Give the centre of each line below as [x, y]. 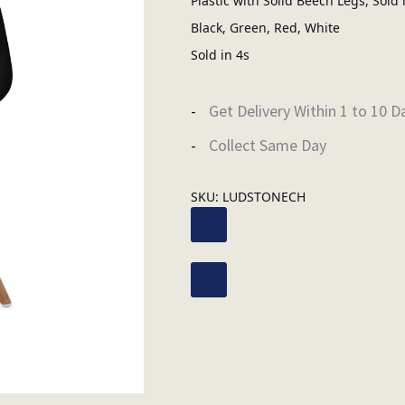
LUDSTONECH [264, 196]
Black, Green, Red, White [265, 27]
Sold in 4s [220, 54]
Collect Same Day [267, 145]
